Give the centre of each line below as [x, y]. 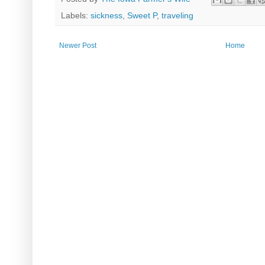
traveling [177, 15]
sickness [106, 15]
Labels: [76, 15]
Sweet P [142, 15]
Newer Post [78, 45]
